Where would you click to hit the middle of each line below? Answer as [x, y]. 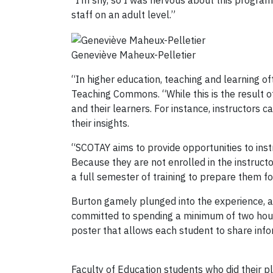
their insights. [100, 123]
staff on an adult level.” [123, 15]
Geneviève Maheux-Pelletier [133, 55]
